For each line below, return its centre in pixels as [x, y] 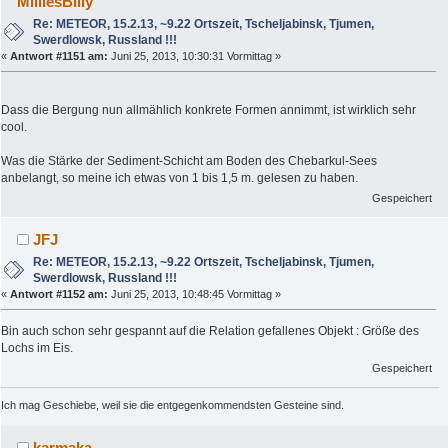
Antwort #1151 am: [59, 55]
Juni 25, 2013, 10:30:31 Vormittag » [194, 55]
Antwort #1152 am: [59, 293]
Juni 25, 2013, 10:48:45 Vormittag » [194, 293]
